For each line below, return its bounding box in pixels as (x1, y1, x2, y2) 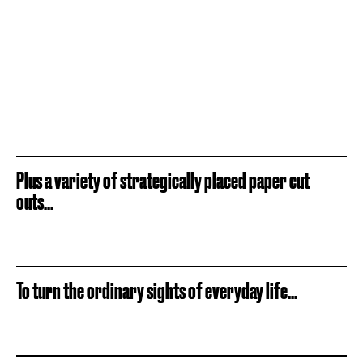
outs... (16, 189, 53, 214)
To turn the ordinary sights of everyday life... (16, 278, 297, 303)
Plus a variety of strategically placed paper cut (16, 168, 310, 193)
